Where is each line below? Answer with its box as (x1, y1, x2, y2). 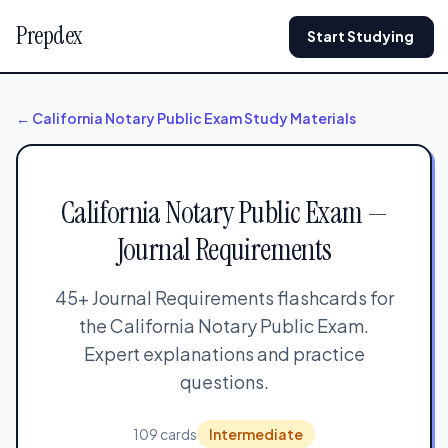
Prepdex (16, 20, 82, 51)
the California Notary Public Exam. (79, 314, 369, 337)
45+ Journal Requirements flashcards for (54, 286, 394, 309)
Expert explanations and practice (83, 342, 365, 365)
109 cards (133, 425, 197, 443)
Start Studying (307, 27, 414, 45)
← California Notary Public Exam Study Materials (16, 109, 356, 127)
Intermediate (209, 425, 303, 443)
